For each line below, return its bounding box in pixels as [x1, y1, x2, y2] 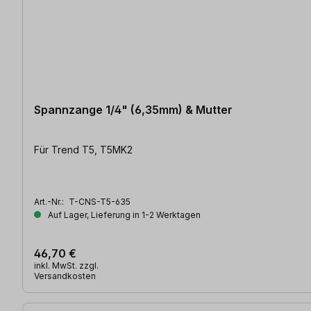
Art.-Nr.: [34, 196, 66, 208]
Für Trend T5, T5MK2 [34, 144, 133, 156]
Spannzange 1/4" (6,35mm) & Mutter [34, 103, 233, 117]
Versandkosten [34, 271, 96, 282]
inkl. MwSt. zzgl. [34, 260, 99, 271]
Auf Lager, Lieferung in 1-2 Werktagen [46, 210, 201, 221]
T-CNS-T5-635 [69, 196, 131, 208]
